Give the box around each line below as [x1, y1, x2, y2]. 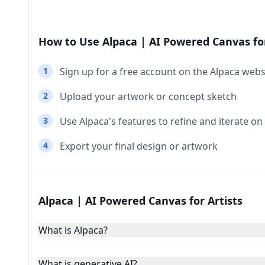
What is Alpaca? [38, 224, 108, 237]
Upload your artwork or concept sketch [60, 90, 237, 103]
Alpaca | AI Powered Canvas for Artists [38, 193, 243, 208]
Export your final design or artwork [60, 140, 218, 153]
